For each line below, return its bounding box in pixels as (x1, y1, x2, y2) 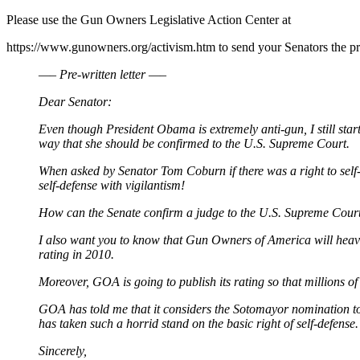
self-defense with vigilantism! (39, 178, 185, 192)
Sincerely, (39, 343, 87, 358)
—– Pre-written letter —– (39, 67, 166, 81)
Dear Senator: (39, 94, 112, 108)
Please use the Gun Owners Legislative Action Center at (6, 12, 291, 27)
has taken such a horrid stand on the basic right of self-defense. (39, 316, 358, 330)
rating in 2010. (39, 247, 114, 261)
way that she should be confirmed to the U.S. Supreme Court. (39, 136, 350, 150)
